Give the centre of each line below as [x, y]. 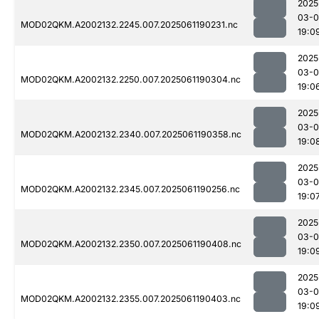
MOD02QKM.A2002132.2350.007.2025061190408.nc [131, 244]
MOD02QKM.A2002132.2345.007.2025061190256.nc [130, 189]
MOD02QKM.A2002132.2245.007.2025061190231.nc [129, 25]
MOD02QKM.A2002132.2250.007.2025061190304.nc [131, 80]
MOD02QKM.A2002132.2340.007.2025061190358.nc [131, 135]
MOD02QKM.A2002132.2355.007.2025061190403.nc [131, 299]
